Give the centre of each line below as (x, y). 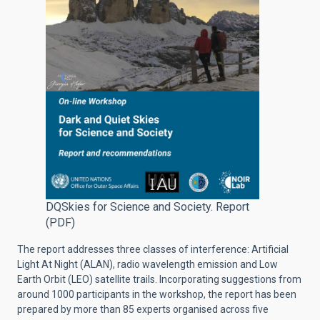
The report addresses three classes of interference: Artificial (153, 249)
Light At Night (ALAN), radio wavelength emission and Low (147, 264)
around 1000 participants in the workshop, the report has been (157, 294)
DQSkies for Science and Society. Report (147, 206)
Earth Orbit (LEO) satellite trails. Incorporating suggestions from (159, 279)
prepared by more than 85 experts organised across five (143, 309)
